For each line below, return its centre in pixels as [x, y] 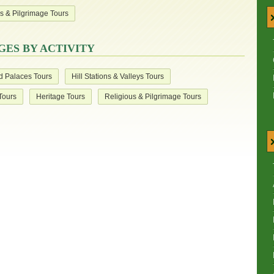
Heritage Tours [61, 97]
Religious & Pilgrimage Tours [153, 97]
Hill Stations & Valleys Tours [118, 76]
